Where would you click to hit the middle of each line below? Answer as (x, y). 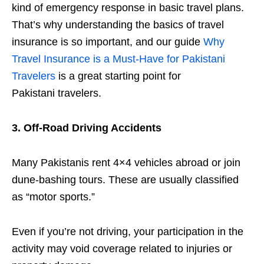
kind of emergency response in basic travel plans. (128, 7)
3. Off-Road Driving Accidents (87, 128)
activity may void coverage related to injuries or (122, 248)
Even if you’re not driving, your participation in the (128, 231)
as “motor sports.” (53, 197)
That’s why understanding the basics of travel (118, 24)
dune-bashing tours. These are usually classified (125, 179)
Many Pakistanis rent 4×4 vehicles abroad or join (126, 162)
